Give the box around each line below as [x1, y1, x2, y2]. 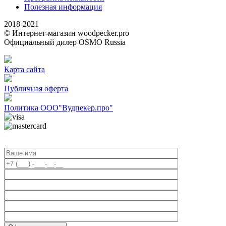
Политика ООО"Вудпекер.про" [4, 103, 113, 112]
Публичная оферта [4, 84, 68, 93]
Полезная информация [24, 2, 102, 11]
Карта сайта [4, 65, 45, 74]
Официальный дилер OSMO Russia [4, 37, 126, 46]
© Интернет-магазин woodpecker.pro [4, 28, 129, 37]
